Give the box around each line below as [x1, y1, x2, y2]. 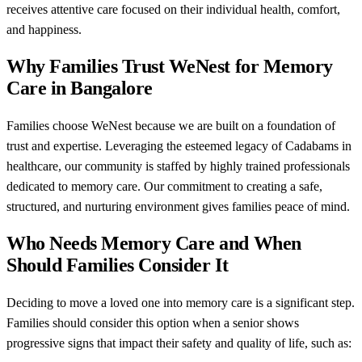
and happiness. [6, 23, 82, 37]
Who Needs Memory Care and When [6, 232, 301, 254]
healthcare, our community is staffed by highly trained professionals [6, 159, 350, 174]
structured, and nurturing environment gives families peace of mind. [6, 200, 350, 214]
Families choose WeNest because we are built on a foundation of [6, 119, 335, 133]
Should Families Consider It [6, 254, 229, 276]
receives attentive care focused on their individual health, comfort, [6, 2, 340, 17]
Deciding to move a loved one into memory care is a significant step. [6, 295, 355, 309]
